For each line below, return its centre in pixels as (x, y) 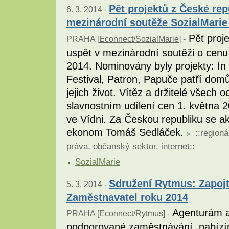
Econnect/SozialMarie (139, 39)
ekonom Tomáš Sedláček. (127, 132)
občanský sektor (124, 146)
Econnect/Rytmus (131, 213)
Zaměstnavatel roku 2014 (127, 197)
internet (175, 146)
